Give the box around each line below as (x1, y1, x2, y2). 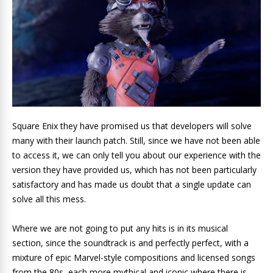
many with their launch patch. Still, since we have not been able (12, 134, 260, 146)
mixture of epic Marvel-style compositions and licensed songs (12, 251, 255, 263)
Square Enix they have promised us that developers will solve (12, 119, 252, 132)
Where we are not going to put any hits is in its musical (12, 222, 228, 234)
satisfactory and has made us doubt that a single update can (12, 178, 251, 190)
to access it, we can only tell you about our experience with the (12, 149, 261, 161)
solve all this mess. (12, 193, 86, 205)
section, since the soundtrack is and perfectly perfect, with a (12, 236, 249, 249)
